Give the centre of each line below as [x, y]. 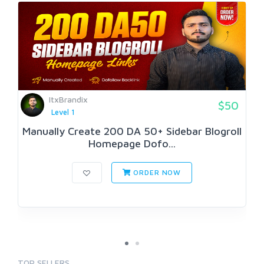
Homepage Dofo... [132, 143]
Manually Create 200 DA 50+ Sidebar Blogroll [132, 131]
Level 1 [63, 112]
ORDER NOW [156, 173]
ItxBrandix [68, 99]
